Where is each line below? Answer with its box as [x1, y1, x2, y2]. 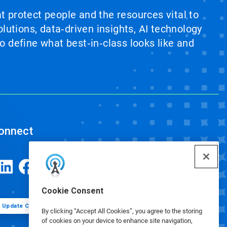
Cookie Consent [42, 186, 103, 196]
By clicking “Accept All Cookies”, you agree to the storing [42, 207, 202, 215]
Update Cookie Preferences [2, 202, 84, 209]
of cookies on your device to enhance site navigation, [42, 217, 193, 224]
